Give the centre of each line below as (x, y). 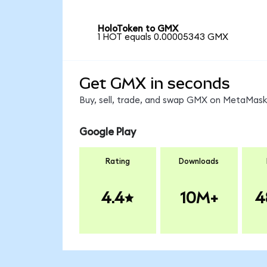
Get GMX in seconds (154, 83)
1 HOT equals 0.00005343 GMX (163, 37)
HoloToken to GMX (138, 29)
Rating (118, 161)
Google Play (107, 132)
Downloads (199, 161)
